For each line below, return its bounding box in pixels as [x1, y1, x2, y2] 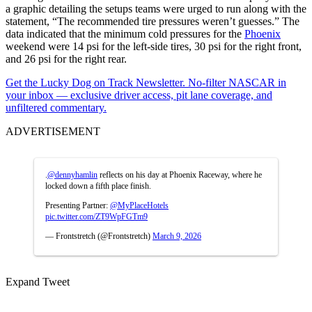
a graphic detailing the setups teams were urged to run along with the [6, 2, 306, 15]
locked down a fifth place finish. [45, 180, 151, 191]
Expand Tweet [6, 275, 70, 288]
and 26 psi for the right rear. [6, 52, 127, 65]
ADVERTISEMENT [6, 125, 100, 137]
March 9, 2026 [153, 231, 201, 241]
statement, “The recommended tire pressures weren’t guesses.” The [6, 15, 299, 27]
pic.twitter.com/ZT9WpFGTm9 [45, 211, 148, 221]
